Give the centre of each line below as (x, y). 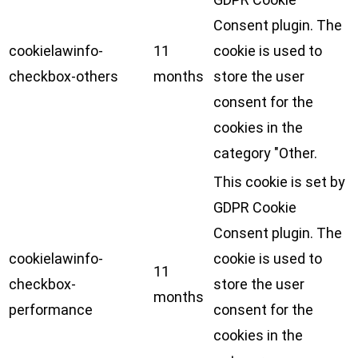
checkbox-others (64, 77)
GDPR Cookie (255, 208)
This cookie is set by (279, 182)
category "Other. (265, 153)
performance (51, 310)
